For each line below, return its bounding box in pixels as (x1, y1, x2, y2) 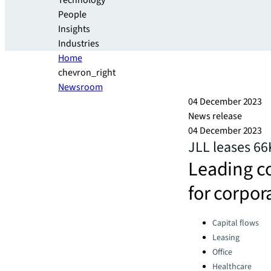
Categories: (188, 215, 234, 225)
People (58, 8, 87, 21)
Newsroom (58, 80, 103, 94)
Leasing (212, 232, 240, 244)
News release (188, 109, 242, 123)
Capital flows (212, 217, 259, 229)
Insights (58, 22, 90, 36)
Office (212, 246, 232, 258)
